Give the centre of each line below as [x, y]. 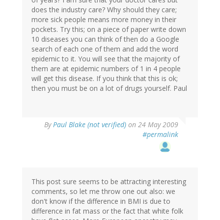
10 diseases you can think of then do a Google [105, 39]
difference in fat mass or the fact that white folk [107, 211]
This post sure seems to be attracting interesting [109, 182]
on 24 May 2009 [152, 125]
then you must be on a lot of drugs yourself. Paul [109, 88]
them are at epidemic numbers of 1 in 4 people [106, 69]
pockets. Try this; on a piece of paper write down [109, 29]
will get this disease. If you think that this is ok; [105, 79]
